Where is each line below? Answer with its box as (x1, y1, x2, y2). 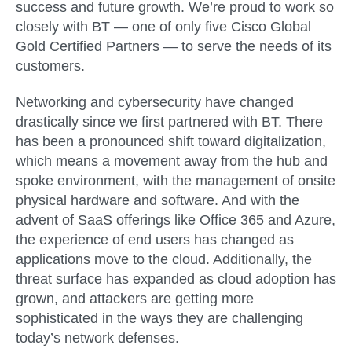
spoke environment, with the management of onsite (16, 172, 335, 189)
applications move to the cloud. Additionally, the (16, 251, 312, 267)
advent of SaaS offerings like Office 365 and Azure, (16, 211, 335, 228)
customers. (16, 58, 85, 75)
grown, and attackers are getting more (16, 290, 254, 306)
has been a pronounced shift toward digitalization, (16, 133, 326, 149)
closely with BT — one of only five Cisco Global (16, 19, 311, 35)
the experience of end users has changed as (16, 231, 294, 247)
